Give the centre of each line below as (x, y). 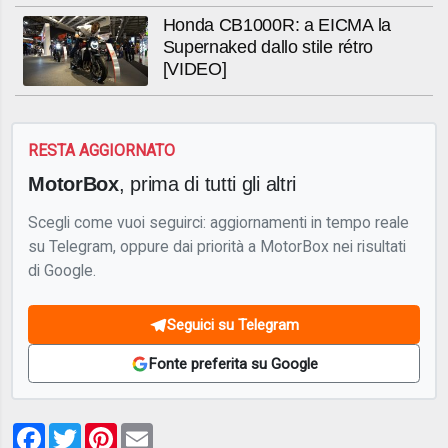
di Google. (62, 270)
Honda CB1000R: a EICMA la (276, 25)
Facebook (84, 430)
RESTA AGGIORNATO (102, 151)
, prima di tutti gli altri (207, 183)
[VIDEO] (194, 69)
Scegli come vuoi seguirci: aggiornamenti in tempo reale (219, 222)
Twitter (109, 430)
